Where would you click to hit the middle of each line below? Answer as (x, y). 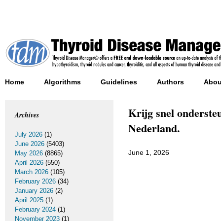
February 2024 (35, 209)
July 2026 (29, 134)
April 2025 (29, 200)
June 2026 (30, 144)
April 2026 (29, 163)
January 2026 (34, 191)
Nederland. (154, 128)
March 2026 (32, 172)
